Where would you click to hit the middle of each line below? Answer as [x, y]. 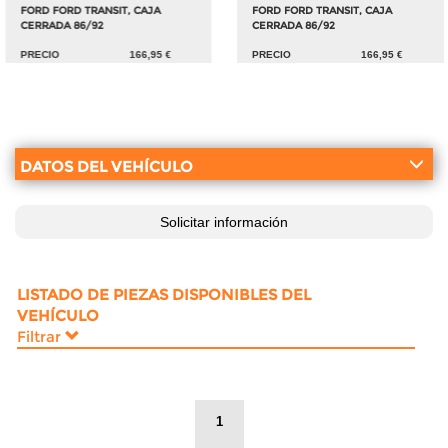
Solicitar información [224, 222]
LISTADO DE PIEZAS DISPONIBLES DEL [164, 294]
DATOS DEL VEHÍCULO [106, 166]
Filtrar [41, 336]
